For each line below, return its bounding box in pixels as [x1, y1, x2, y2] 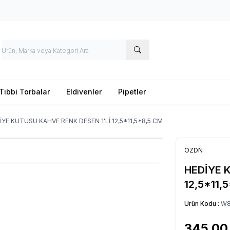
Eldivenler [66, 87, 102, 96]
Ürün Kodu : [184, 199, 221, 207]
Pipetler [118, 87, 146, 96]
